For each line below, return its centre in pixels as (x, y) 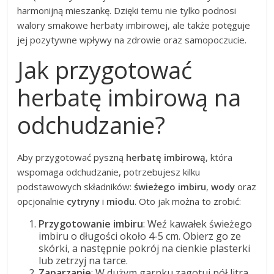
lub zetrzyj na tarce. (83, 260)
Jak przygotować (105, 69)
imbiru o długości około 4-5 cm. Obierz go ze (140, 236)
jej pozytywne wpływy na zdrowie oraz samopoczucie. (132, 39)
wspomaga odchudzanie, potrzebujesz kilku (109, 172)
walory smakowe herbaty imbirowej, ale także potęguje (134, 25)
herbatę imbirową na (129, 97)
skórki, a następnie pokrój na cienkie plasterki (145, 248)
